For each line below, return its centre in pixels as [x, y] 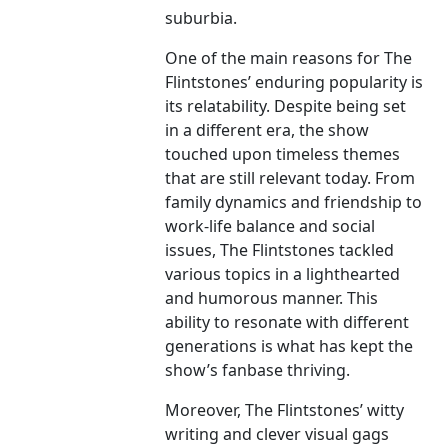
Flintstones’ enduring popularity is [294, 82]
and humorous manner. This [272, 298]
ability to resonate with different [287, 322]
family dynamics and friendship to [294, 202]
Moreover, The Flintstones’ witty [285, 410]
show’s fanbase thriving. [258, 370]
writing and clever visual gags [277, 434]
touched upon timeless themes [283, 154]
